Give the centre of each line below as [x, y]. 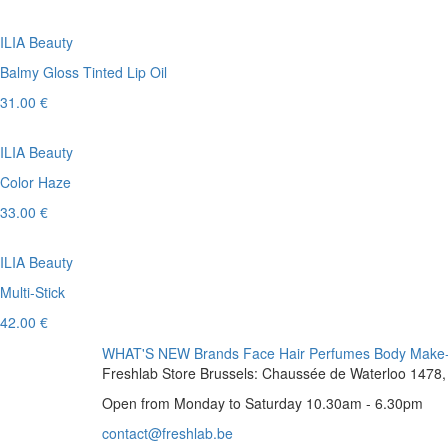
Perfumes [339, 353]
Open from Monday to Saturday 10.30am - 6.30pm [262, 403]
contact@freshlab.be [167, 433]
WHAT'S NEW [146, 353]
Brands [216, 353]
